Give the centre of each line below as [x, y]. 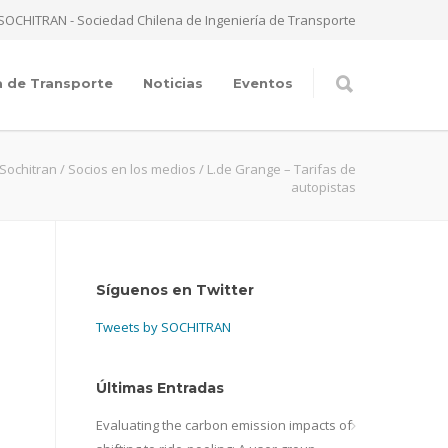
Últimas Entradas [160, 388]
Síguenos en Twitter [175, 290]
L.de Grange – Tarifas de [281, 169]
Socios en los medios [132, 169]
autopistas [323, 187]
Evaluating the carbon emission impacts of [224, 425]
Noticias [173, 83]
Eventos [263, 83]
